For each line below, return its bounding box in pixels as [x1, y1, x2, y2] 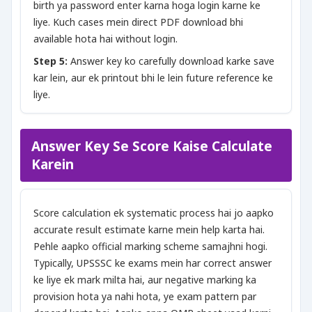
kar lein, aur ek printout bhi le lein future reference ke [33, 71, 273, 84]
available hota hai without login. [33, 32, 178, 45]
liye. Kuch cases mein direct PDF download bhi [33, 15, 243, 29]
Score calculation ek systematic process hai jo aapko [33, 206, 274, 219]
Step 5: [33, 54, 68, 68]
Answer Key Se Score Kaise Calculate [31, 137, 272, 155]
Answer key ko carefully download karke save [68, 54, 274, 68]
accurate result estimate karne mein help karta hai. [33, 223, 265, 236]
